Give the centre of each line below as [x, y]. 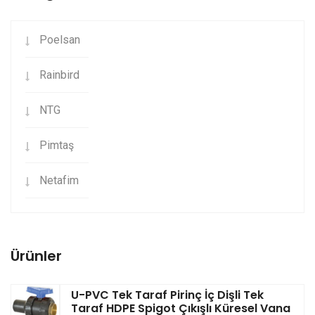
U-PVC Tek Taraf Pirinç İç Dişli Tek [167, 295]
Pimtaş [57, 145]
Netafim [59, 180]
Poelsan [60, 39]
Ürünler [36, 256]
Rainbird [59, 75]
